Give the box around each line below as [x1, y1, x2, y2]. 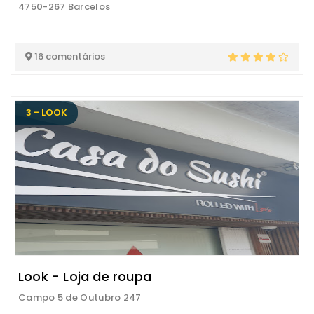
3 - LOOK [26, 106, 67, 119]
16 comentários [32, 50, 105, 63]
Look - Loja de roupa [18, 268, 151, 285]
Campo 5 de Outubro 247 [18, 291, 142, 304]
